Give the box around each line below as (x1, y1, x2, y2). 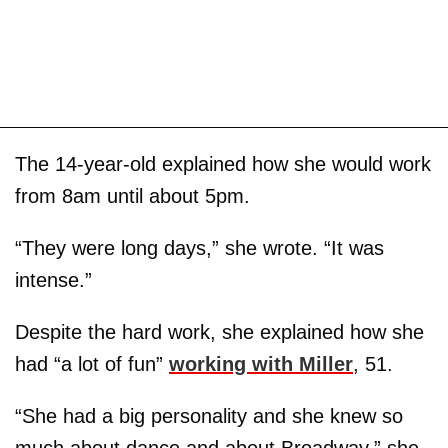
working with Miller (169, 353, 353, 375)
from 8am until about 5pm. (15, 185, 250, 207)
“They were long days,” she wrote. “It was (15, 237, 384, 259)
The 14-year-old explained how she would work (15, 153, 431, 175)
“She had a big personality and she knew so (15, 405, 403, 427)
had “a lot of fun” (15, 353, 169, 375)
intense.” (15, 269, 92, 291)
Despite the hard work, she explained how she (15, 321, 424, 343)
